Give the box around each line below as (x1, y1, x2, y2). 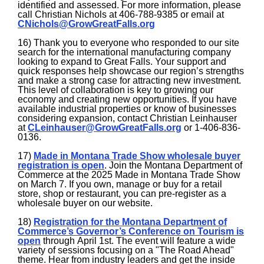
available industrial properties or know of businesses (18, 104, 236, 114)
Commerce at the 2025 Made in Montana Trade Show (18, 170, 240, 180)
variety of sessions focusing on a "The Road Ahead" (18, 245, 234, 255)
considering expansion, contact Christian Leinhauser (18, 113, 237, 123)
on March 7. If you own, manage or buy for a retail (18, 179, 222, 189)
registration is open (18, 160, 104, 170)
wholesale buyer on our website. (18, 198, 153, 208)
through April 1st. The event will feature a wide (41, 236, 236, 246)
